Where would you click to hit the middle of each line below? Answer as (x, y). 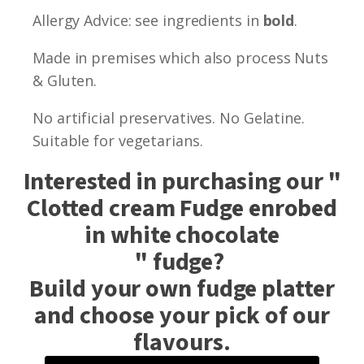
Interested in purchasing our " (182, 181)
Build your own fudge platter (182, 288)
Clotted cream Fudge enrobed (182, 208)
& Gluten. (65, 80)
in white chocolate (182, 235)
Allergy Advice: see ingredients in (148, 20)
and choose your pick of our (182, 315)
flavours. (182, 342)
